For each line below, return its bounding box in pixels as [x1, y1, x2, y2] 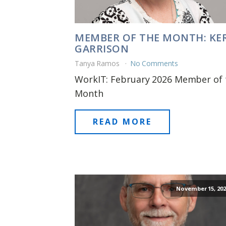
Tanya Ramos [75, 59, 122, 69]
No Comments [130, 59, 178, 69]
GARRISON [75, 42, 129, 56]
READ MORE [93, 116, 152, 128]
